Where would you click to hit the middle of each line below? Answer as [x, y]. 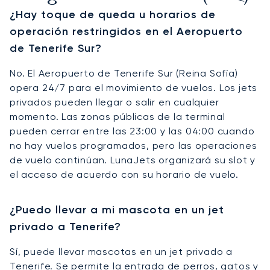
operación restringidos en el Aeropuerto [126, 31]
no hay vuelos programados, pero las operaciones [133, 145]
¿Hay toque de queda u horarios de [113, 14]
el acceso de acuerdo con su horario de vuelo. [124, 174]
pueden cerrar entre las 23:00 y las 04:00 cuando [132, 131]
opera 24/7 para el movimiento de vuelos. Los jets [134, 87]
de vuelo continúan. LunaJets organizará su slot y [133, 160]
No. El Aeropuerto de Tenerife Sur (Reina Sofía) [124, 73]
